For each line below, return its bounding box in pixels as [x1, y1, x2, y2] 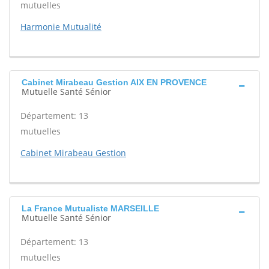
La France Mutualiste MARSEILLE [22, 204, 159, 214]
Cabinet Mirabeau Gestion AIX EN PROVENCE [22, 77, 207, 88]
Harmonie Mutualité [20, 21, 101, 33]
